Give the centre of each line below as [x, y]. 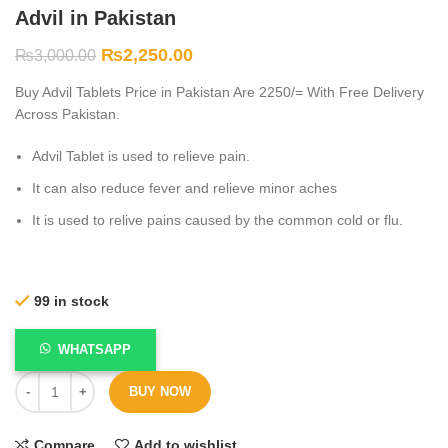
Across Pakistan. [67, 114]
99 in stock [71, 301]
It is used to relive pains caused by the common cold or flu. [217, 220]
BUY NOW [160, 392]
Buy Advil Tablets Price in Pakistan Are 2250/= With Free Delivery [219, 92]
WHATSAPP [95, 350]
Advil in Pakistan [95, 18]
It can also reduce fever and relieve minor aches [184, 188]
